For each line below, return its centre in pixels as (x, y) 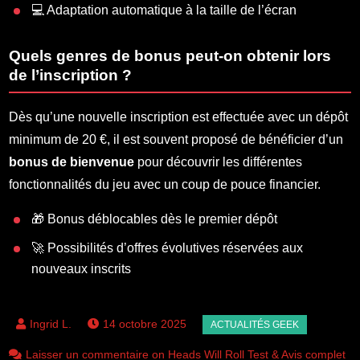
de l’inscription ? (71, 75)
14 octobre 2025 (145, 323)
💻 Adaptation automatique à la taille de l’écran (164, 10)
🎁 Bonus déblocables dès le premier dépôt (155, 219)
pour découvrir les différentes (219, 162)
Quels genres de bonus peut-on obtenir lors (170, 55)
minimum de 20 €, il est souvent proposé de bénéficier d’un (176, 139)
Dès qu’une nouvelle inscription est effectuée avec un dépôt (179, 117)
